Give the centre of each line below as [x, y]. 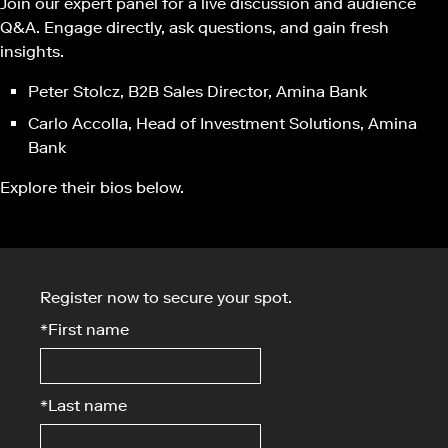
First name [88, 329]
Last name [87, 405]
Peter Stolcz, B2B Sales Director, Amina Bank [197, 91]
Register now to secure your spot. [166, 297]
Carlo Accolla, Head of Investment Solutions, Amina [222, 123]
